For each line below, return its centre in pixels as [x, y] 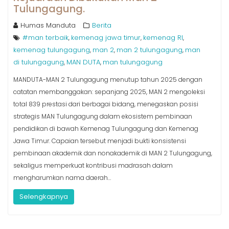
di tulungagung [39, 62]
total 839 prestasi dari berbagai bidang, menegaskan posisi [106, 104]
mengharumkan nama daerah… [62, 178]
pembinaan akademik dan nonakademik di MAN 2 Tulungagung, [113, 153]
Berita [102, 25]
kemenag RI [163, 38]
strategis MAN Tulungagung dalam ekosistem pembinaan [103, 116]
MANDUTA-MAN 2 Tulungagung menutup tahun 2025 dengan [108, 79]
